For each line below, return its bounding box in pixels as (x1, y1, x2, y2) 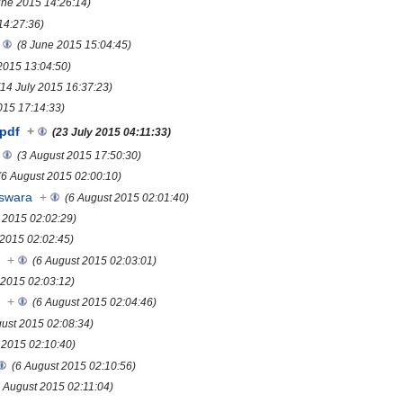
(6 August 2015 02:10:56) (12, 359, 137, 372)
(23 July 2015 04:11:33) (52, 125, 172, 138)
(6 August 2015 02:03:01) (32, 254, 157, 266)
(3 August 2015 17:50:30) (17, 148, 142, 161)
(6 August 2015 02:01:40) (65, 191, 190, 203)
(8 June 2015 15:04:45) (17, 39, 132, 51)
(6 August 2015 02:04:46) (32, 296, 157, 309)
